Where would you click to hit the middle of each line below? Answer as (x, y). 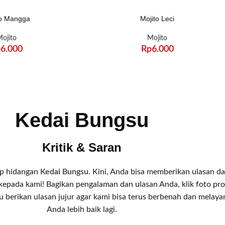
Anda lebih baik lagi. (82, 209)
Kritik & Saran (82, 147)
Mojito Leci (157, 18)
